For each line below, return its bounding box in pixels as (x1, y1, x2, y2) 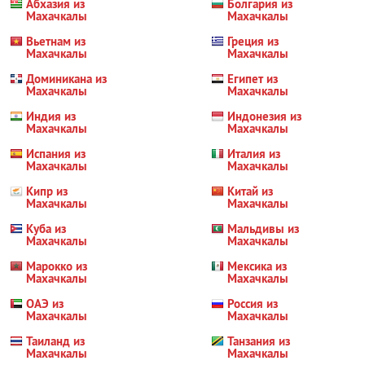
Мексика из (227, 258, 288, 274)
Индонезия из (227, 108, 302, 124)
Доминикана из (26, 71, 107, 86)
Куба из (26, 221, 66, 236)
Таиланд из (26, 333, 85, 349)
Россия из (227, 296, 279, 311)
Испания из (26, 146, 86, 161)
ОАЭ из (26, 296, 64, 311)
